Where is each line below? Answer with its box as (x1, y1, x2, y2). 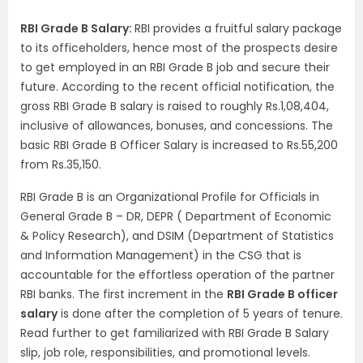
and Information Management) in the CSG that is (20, 247, 301, 263)
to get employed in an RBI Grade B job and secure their (20, 59, 330, 75)
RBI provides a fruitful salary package (135, 20, 342, 36)
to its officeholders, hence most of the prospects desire (20, 40, 338, 56)
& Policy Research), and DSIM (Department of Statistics (20, 228, 334, 244)
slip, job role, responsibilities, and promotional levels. (20, 344, 310, 361)
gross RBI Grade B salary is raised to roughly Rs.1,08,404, (20, 98, 329, 114)
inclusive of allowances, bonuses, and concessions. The (20, 117, 333, 134)
